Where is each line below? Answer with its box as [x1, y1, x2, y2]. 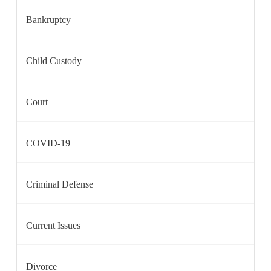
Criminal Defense [26, 179, 93, 189]
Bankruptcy [26, 15, 71, 25]
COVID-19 [26, 138, 70, 148]
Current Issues [26, 220, 80, 230]
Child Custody [26, 56, 82, 66]
